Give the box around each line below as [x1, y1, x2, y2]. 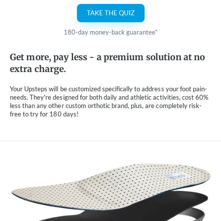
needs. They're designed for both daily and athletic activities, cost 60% [10, 94, 209, 102]
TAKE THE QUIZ [86, 9, 135, 17]
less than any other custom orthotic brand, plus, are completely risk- [10, 102, 202, 110]
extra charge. [10, 64, 67, 75]
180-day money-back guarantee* [64, 29, 157, 37]
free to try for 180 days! [10, 110, 78, 118]
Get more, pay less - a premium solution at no [10, 52, 205, 63]
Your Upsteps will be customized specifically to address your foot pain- [10, 85, 207, 93]
